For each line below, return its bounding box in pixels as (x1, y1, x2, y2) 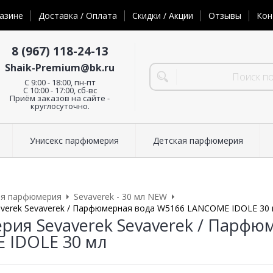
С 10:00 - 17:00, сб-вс (23, 84, 97, 96)
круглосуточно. (30, 100, 90, 112)
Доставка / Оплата (38, 10, 117, 22)
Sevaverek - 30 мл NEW (74, 191, 167, 203)
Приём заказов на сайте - (10, 92, 110, 104)
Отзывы (208, 10, 241, 22)
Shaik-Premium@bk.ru (5, 60, 115, 74)
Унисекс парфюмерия (29, 135, 119, 147)
